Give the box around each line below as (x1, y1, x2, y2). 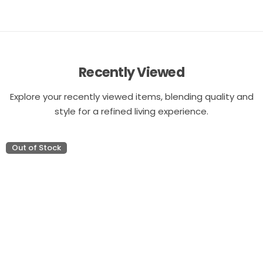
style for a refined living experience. (55, 105, 208, 118)
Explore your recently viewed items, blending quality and (9, 90, 254, 103)
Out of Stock (12, 142, 61, 154)
